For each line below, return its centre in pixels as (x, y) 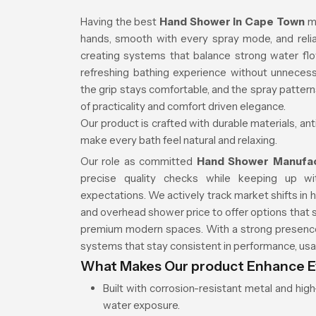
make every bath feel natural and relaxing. (179, 140)
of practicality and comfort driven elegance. (183, 106)
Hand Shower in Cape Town (233, 22)
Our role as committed (139, 161)
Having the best (120, 22)
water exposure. (141, 305)
